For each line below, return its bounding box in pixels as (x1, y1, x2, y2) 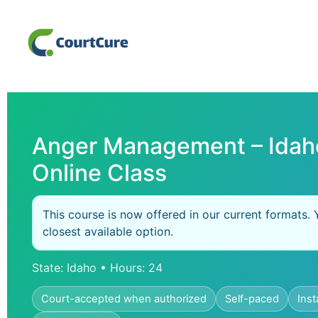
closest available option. (43, 224, 173, 238)
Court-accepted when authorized (41, 292, 207, 306)
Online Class (32, 158, 167, 187)
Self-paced (225, 292, 279, 306)
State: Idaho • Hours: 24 (32, 260, 163, 275)
